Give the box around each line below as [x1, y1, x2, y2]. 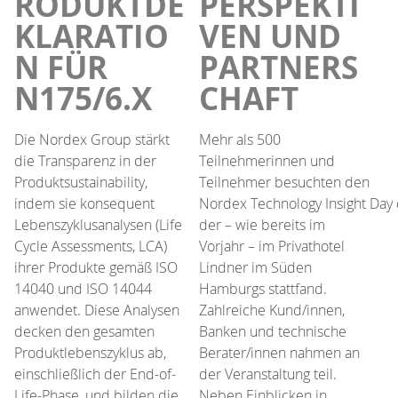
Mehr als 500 [199, 129, 281, 149]
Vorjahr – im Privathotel [199, 235, 345, 256]
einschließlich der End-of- [14, 363, 176, 384]
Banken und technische [199, 321, 346, 341]
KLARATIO [14, 14, 169, 58]
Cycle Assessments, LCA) [14, 235, 167, 256]
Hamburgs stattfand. [199, 278, 327, 298]
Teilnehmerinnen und [199, 150, 335, 171]
